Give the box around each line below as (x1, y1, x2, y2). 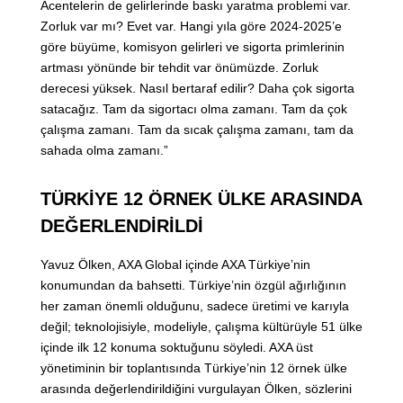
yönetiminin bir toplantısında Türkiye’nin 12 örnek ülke (40, 361, 347, 376)
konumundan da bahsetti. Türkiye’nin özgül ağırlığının (40, 278, 346, 293)
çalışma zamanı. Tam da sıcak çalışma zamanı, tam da (40, 122, 354, 138)
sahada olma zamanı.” (40, 143, 168, 158)
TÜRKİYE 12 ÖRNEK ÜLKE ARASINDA (40, 189, 362, 210)
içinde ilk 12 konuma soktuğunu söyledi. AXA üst (40, 340, 313, 355)
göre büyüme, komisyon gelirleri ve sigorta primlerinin (40, 40, 345, 55)
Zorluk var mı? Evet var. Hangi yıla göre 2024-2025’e (40, 19, 342, 34)
